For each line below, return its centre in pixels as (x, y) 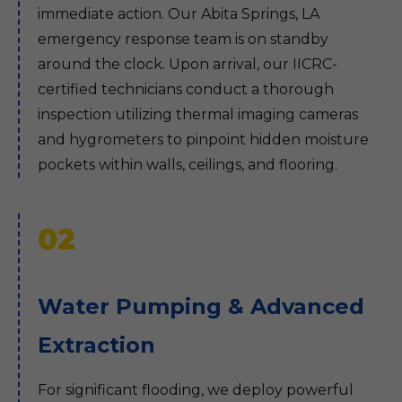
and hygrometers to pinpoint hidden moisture (203, 140)
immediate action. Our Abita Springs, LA (179, 14)
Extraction (96, 345)
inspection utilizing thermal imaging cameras (198, 114)
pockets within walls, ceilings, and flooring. (188, 165)
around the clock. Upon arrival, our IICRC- (188, 64)
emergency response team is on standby (183, 39)
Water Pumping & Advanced (201, 306)
